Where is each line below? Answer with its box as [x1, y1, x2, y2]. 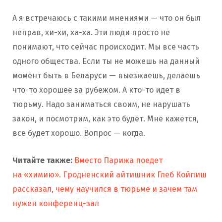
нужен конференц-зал [12, 199, 99, 209]
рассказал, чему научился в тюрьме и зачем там [12, 184, 197, 194]
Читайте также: [12, 156, 72, 166]
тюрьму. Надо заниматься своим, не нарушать [12, 100, 190, 110]
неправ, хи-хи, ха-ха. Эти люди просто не [12, 28, 170, 38]
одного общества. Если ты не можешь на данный [12, 56, 200, 66]
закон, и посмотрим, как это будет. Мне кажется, [12, 114, 199, 124]
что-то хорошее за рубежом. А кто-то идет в [12, 85, 180, 95]
